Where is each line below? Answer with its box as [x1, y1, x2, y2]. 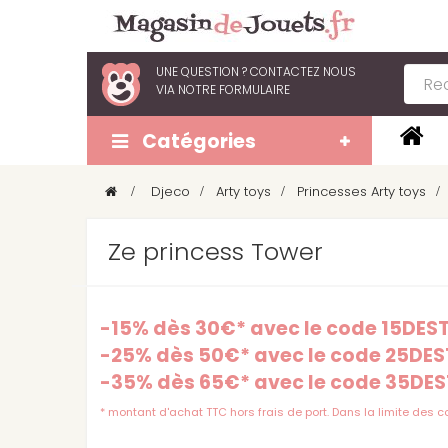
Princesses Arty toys [297, 182, 426, 201]
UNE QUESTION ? [156, 63, 247, 80]
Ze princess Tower [108, 235, 323, 268]
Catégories [142, 128, 256, 155]
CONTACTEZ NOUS [247, 63, 356, 80]
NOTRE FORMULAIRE [178, 81, 290, 98]
